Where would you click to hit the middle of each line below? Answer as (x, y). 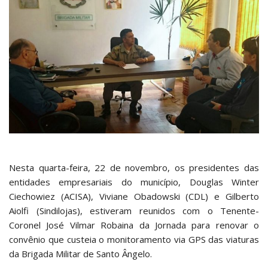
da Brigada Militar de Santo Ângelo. (80, 254)
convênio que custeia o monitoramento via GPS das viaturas (134, 240)
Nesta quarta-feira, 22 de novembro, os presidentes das (134, 168)
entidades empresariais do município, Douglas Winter (134, 182)
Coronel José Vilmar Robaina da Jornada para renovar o (134, 225)
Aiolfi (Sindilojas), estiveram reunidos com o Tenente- (134, 211)
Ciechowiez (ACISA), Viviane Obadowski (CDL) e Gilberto (134, 197)
